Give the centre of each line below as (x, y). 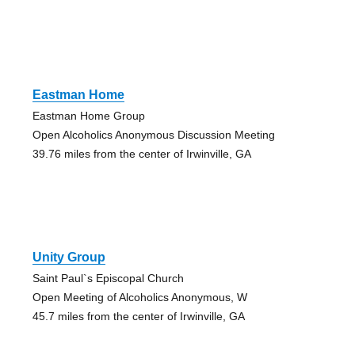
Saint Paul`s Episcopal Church (108, 278)
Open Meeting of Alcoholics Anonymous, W (139, 297)
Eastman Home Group (88, 115)
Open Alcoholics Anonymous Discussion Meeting (153, 134)
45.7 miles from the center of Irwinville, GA (138, 316)
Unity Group (69, 257)
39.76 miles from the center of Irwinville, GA (141, 153)
